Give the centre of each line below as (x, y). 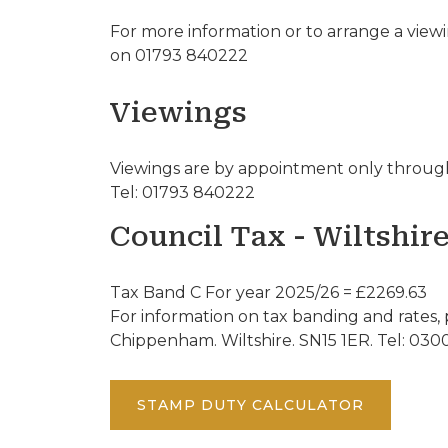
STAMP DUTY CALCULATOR (250, 405)
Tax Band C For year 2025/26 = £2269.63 (268, 293)
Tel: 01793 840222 (182, 193)
